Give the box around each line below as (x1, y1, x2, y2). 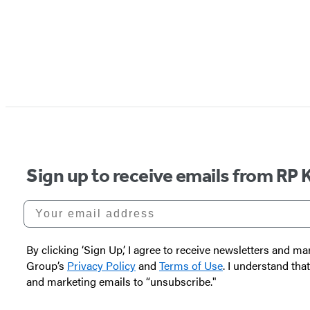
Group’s (26, 257, 67, 273)
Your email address (23, 199, 149, 211)
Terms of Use (159, 257, 223, 273)
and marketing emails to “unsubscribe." (26, 273, 217, 289)
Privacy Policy (67, 257, 136, 273)
